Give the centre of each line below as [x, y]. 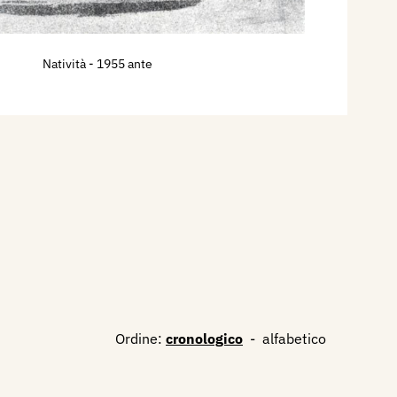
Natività [66, 63]
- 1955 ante [121, 63]
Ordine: [139, 338]
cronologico [204, 338]
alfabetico [294, 338]
